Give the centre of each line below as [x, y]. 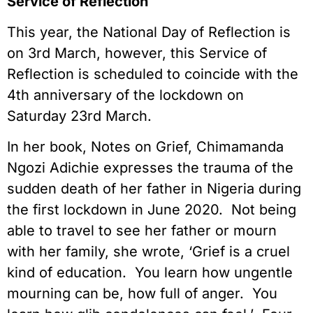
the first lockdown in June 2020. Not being [152, 210]
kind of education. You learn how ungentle [150, 273]
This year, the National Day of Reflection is [149, 32]
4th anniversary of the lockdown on [125, 95]
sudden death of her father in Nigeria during [154, 189]
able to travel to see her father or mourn [142, 231]
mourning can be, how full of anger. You [142, 294]
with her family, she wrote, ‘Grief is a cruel [148, 252]
